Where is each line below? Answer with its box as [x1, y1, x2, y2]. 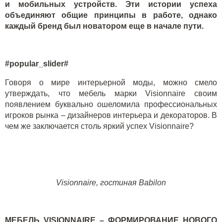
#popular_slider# [5, 59, 68, 68]
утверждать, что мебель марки [5, 89, 146, 98]
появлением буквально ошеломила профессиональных [5, 100, 217, 109]
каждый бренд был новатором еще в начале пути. [5, 22, 204, 30]
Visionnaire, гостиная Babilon [56, 178, 166, 187]
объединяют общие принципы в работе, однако [5, 11, 217, 19]
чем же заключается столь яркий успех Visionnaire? [5, 122, 194, 130]
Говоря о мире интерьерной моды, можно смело [5, 78, 217, 87]
